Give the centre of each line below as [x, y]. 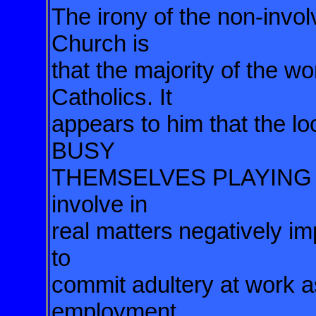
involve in [103, 204]
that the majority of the [168, 70]
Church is [104, 43]
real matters [112, 231]
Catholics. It [115, 97]
